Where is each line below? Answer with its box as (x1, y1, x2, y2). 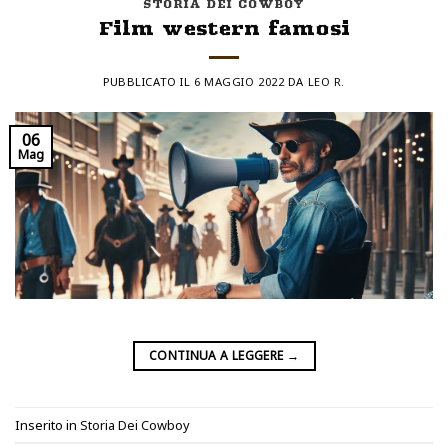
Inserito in (15, 415, 80, 434)
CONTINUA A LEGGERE (148, 347, 287, 365)
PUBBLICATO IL (103, 73, 194, 89)
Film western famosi (98, 15, 350, 40)
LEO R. (307, 73, 345, 89)
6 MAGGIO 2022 (193, 73, 285, 89)
